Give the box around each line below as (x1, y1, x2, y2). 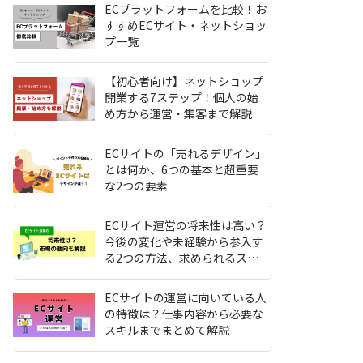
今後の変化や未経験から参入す (105, 233, 264, 250)
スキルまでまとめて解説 (105, 322, 230, 338)
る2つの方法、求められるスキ (105, 250, 259, 266)
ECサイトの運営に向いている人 (105, 289, 267, 305)
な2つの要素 (105, 177, 169, 194)
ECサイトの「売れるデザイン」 (105, 145, 267, 161)
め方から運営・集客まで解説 (105, 105, 253, 122)
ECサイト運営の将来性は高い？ (105, 217, 267, 233)
